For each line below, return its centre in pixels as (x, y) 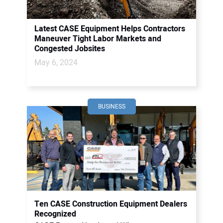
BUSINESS (111, 107)
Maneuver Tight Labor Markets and (98, 39)
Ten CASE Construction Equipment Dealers (111, 204)
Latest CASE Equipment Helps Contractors (110, 29)
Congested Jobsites (70, 49)
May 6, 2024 (56, 63)
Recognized (55, 214)
